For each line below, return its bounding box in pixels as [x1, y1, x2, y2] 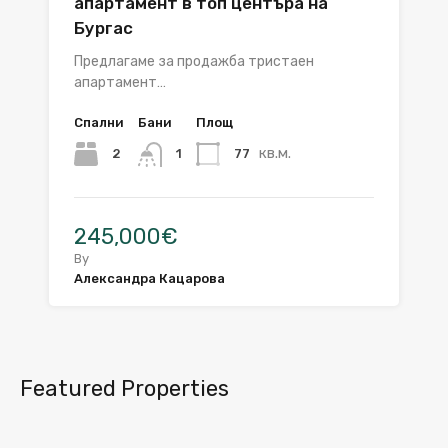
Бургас [74, 18, 133, 39]
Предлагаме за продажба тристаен [74, 53, 314, 71]
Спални [74, 115, 124, 131]
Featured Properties [20, 374, 229, 402]
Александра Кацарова [74, 270, 225, 286]
